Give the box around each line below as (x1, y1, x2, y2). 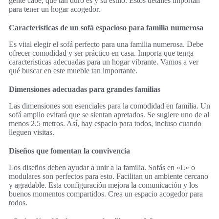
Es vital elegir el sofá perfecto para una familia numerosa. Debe (9, 40, 203, 49)
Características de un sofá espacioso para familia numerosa (9, 23, 203, 32)
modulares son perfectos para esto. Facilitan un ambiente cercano (9, 172, 208, 181)
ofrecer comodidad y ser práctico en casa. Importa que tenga (9, 49, 194, 58)
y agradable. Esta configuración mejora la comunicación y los (9, 181, 198, 190)
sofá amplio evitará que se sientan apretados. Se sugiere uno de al (9, 110, 209, 119)
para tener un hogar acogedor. (9, 5, 100, 14)
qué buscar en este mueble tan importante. (9, 66, 137, 75)
